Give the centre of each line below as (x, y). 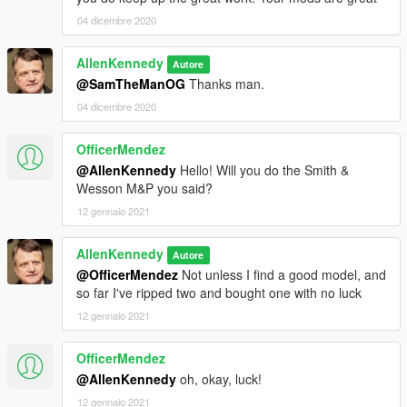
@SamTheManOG (131, 83)
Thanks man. (225, 83)
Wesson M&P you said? (144, 188)
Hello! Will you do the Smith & (263, 169)
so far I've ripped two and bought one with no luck (219, 292)
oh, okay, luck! (219, 378)
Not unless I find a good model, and (282, 274)
